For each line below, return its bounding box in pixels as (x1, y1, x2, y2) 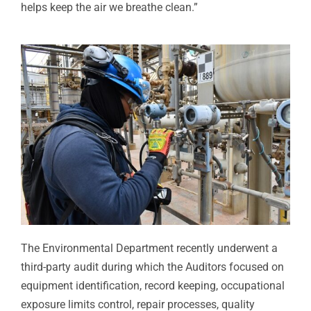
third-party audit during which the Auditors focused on (20, 260, 284, 274)
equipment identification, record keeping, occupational (20, 279, 285, 293)
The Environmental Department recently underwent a (20, 242, 278, 255)
